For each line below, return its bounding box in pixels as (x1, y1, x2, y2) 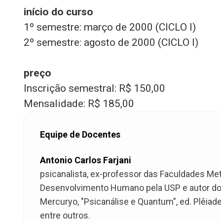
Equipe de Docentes (40, 129, 120, 140)
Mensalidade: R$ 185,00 (24, 98, 134, 110)
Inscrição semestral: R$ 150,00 (24, 82, 165, 94)
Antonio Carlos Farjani (40, 155, 131, 165)
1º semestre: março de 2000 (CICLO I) (24, 21, 196, 33)
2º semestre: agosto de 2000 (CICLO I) (24, 37, 198, 48)
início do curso (24, 6, 93, 18)
